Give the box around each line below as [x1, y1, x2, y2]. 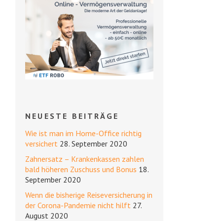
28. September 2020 [60, 139, 127, 149]
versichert [25, 139, 58, 149]
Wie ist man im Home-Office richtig [25, 128, 142, 139]
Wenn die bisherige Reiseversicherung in [25, 190, 152, 200]
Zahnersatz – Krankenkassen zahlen [25, 154, 144, 164]
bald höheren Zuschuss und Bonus [25, 164, 137, 175]
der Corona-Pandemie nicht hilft [25, 200, 131, 211]
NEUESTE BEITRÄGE [25, 111, 119, 121]
